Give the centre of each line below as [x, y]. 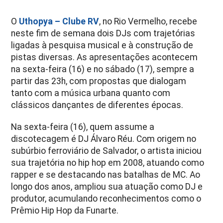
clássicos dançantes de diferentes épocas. [97, 105]
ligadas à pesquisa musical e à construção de [102, 45]
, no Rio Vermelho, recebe [148, 21]
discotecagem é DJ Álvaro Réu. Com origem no [104, 139]
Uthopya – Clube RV [59, 21]
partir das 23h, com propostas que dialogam [99, 81]
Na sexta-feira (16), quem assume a [83, 127]
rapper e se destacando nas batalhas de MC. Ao [106, 174]
